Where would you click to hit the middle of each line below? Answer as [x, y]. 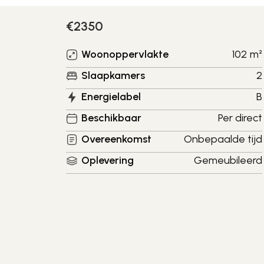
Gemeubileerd [228, 160]
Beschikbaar [111, 118]
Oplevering [108, 160]
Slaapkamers [113, 75]
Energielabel [111, 97]
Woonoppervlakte [125, 54]
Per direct [240, 118]
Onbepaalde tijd [223, 139]
